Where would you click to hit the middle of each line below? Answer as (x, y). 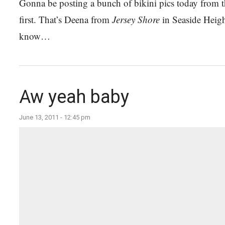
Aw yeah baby (74, 97)
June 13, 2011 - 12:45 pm (55, 117)
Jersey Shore (136, 19)
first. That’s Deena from (66, 19)
